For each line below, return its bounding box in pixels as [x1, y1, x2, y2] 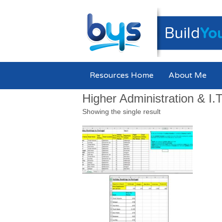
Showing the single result [82, 108, 161, 115]
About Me [168, 70, 207, 80]
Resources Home [90, 70, 154, 80]
